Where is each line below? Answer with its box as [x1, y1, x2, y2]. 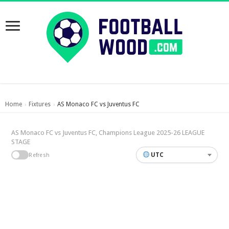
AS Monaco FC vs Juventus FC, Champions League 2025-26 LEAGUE [11, 129, 205, 136]
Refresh [29, 151, 50, 158]
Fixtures [29, 101, 51, 108]
